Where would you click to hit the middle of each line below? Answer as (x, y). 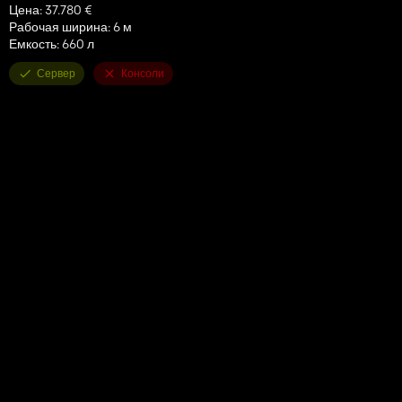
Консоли (143, 73)
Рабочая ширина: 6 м (70, 26)
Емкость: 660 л (52, 44)
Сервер (56, 73)
